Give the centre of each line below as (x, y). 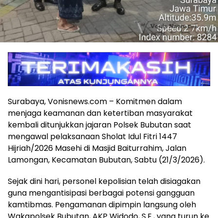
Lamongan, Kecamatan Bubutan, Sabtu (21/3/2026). (106, 160)
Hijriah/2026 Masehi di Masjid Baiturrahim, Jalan (97, 148)
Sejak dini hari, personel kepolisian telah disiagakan (104, 182)
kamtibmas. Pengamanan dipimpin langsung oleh (102, 205)
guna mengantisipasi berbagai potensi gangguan (101, 193)
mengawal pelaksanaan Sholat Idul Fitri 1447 (92, 137)
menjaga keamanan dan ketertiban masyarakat (100, 113)
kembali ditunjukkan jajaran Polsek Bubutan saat (100, 125)
